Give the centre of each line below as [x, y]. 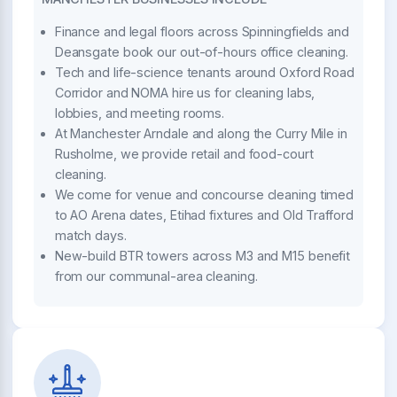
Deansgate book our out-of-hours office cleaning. [201, 51]
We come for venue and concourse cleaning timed [204, 194]
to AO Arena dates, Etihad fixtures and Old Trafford [204, 214]
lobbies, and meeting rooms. [140, 113]
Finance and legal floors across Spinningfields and [202, 31]
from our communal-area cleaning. [156, 276]
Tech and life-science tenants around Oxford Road [204, 72]
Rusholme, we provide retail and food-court [184, 153]
